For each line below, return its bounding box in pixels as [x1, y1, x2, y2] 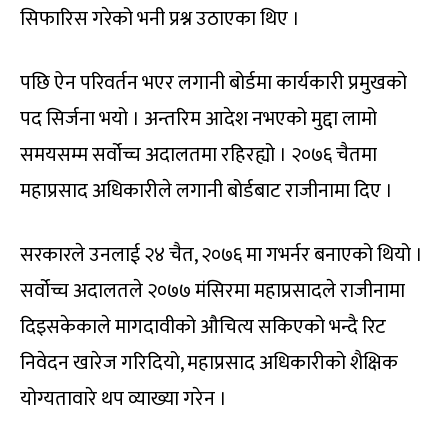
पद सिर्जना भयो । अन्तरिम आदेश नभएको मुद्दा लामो [20, 102, 377, 137]
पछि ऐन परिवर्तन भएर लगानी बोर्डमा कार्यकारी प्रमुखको [20, 66, 407, 101]
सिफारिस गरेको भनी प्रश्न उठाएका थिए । [20, 2, 300, 37]
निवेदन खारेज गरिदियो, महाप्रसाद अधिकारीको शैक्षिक [20, 346, 398, 381]
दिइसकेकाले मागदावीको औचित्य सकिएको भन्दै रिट [20, 310, 386, 345]
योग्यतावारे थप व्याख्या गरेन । [20, 382, 227, 417]
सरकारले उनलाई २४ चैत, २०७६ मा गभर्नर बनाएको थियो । [20, 238, 423, 273]
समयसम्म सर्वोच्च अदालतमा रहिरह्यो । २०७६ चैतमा [20, 138, 377, 173]
